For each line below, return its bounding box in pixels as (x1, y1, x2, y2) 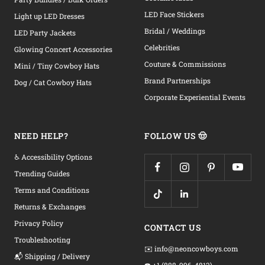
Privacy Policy (14, 218, 63, 228)
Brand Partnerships (144, 76, 211, 85)
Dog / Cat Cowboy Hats (14, 77, 92, 87)
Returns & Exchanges (14, 202, 86, 211)
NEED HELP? (14, 130, 69, 141)
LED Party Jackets (14, 28, 76, 37)
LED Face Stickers (144, 9, 204, 19)
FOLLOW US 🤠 (144, 130, 207, 141)
